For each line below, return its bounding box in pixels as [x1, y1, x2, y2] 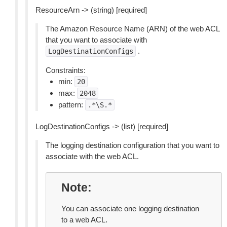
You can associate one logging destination [61, 204, 199, 213]
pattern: [58, 100, 85, 109]
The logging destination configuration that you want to [46, 141, 219, 149]
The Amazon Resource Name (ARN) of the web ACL [46, 24, 219, 33]
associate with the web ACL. [46, 152, 139, 161]
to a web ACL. [61, 215, 107, 224]
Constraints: [46, 66, 86, 74]
